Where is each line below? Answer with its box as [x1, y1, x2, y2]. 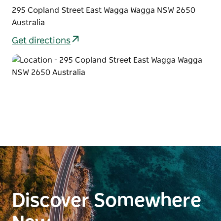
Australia [12, 18, 45, 27]
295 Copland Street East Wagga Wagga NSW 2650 [12, 6, 195, 14]
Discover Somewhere [12, 191, 201, 211]
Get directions [12, 37, 71, 46]
